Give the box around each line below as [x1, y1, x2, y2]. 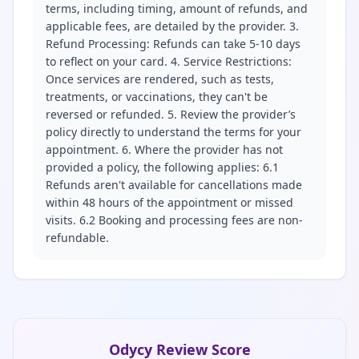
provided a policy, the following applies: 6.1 [46, 159, 279, 175]
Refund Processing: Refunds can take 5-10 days [46, 36, 301, 51]
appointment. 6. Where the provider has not [46, 142, 283, 157]
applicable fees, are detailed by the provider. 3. [46, 18, 299, 34]
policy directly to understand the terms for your [46, 124, 301, 139]
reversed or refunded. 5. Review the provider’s [46, 107, 296, 122]
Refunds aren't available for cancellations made [46, 177, 302, 192]
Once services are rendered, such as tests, [46, 71, 274, 87]
